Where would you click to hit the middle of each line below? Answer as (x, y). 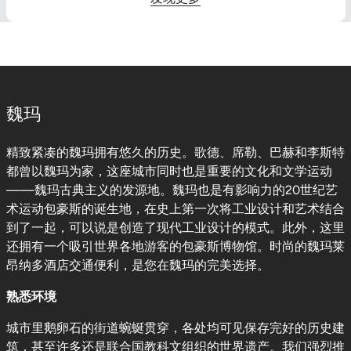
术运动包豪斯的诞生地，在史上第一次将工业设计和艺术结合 (175, 209)
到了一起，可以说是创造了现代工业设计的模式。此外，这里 (175, 228)
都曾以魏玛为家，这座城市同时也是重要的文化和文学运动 (169, 171)
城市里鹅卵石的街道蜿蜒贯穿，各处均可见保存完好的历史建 (175, 328)
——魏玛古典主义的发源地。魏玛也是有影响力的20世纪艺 (172, 190)
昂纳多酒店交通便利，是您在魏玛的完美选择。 (138, 265)
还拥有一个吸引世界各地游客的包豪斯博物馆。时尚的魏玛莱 (175, 246)
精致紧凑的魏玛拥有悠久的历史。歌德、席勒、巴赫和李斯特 (175, 152)
